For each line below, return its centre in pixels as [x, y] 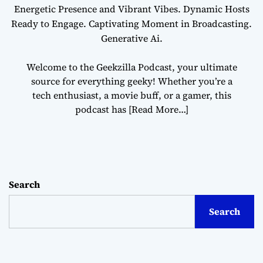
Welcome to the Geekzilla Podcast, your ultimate [131, 67]
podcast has [102, 109]
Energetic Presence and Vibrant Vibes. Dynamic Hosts [131, 9]
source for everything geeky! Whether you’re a [131, 81]
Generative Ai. [131, 38]
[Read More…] [158, 109]
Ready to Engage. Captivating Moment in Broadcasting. [131, 23]
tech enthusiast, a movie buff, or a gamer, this [131, 95]
